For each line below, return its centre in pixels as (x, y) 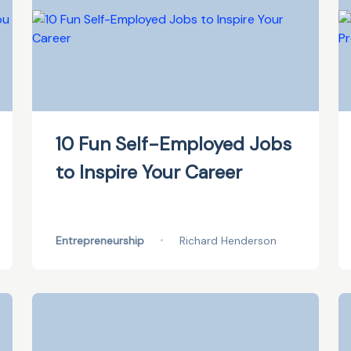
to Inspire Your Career (148, 172)
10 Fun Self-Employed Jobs (173, 144)
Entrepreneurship (100, 241)
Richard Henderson (228, 241)
